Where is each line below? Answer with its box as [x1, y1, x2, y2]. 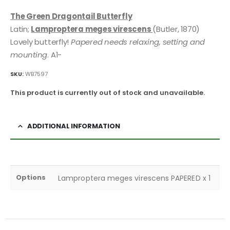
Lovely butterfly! [10, 36, 71, 48]
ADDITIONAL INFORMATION [27, 121, 120, 131]
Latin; [10, 24, 31, 35]
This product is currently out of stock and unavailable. [10, 88, 205, 98]
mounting [10, 49, 48, 61]
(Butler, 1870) [152, 24, 200, 35]
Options [16, 172, 46, 182]
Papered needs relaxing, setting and [71, 36, 205, 48]
